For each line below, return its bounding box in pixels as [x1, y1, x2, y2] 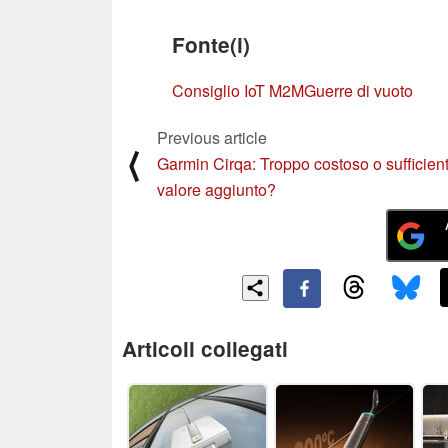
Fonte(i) [172, 29, 250, 59]
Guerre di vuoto [304, 78, 413, 102]
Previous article [157, 125, 267, 149]
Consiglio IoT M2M [172, 78, 304, 102]
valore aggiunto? [157, 177, 276, 201]
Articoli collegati [122, 333, 288, 363]
